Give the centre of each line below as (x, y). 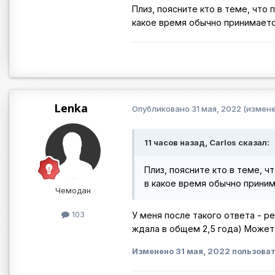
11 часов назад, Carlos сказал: (207, 142)
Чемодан (73, 190)
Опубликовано (162, 109)
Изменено (154, 251)
